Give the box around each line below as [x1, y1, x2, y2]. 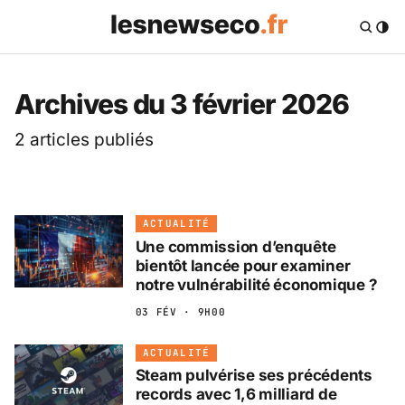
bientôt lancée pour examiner [135, 256, 351, 275]
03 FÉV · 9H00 [135, 305, 226, 318]
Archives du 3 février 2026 [14, 88, 349, 121]
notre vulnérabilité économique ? [135, 275, 378, 294]
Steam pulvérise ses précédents [135, 366, 372, 385]
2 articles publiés [14, 128, 154, 150]
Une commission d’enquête [135, 237, 336, 256]
